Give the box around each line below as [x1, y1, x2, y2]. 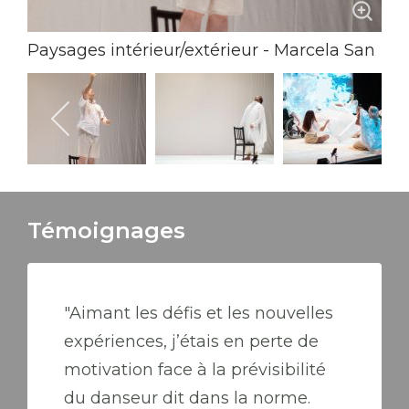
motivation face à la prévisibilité [64, 360, 326, 380]
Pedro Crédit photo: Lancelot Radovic [27, 68, 332, 89]
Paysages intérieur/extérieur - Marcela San [27, 40, 375, 60]
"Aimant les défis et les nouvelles [64, 303, 333, 323]
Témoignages [27, 216, 185, 244]
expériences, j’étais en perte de [64, 331, 319, 351]
